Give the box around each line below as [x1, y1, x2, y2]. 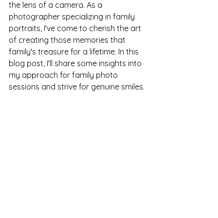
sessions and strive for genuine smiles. [9, 81, 146, 91]
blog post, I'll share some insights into [9, 58, 144, 68]
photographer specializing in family [9, 11, 137, 21]
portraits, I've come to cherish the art [9, 23, 143, 33]
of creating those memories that [9, 35, 127, 45]
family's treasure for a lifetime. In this [9, 46, 141, 56]
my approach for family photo [9, 70, 120, 80]
